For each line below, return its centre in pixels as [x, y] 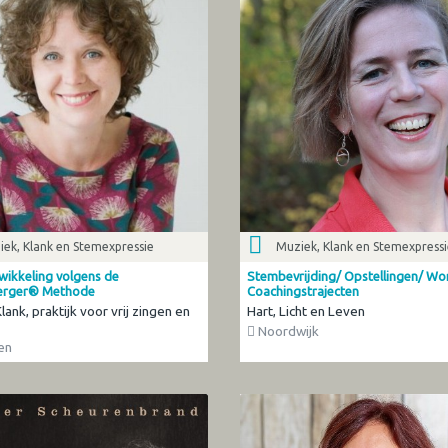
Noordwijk [286, 330]
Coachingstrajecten [302, 290]
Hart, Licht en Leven [305, 310]
